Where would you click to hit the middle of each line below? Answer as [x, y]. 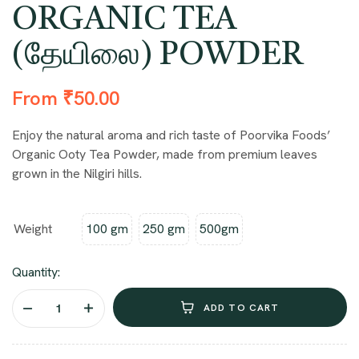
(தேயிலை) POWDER [157, 56]
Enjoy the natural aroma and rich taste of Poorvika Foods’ [171, 135]
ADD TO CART [241, 307]
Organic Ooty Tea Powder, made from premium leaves [165, 155]
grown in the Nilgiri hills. [77, 174]
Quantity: [36, 272]
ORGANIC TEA [124, 21]
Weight [33, 229]
